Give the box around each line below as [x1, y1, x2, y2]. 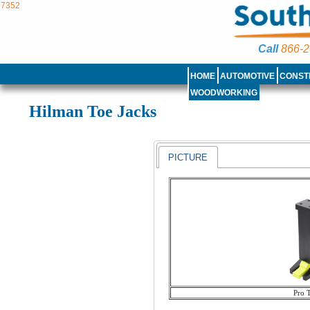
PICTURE [168, 152, 208, 163]
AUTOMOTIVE [220, 71, 275, 81]
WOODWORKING [190, 88, 258, 98]
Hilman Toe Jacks [29, 102, 157, 121]
